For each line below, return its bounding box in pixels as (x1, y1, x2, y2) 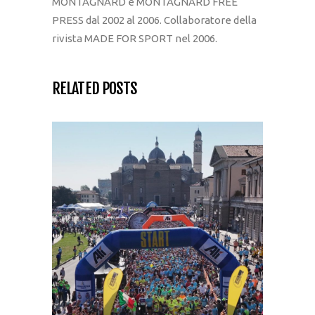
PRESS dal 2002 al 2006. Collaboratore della (52, 14, 257, 27)
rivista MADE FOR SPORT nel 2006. (52, 32, 217, 45)
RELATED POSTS (52, 79, 138, 98)
